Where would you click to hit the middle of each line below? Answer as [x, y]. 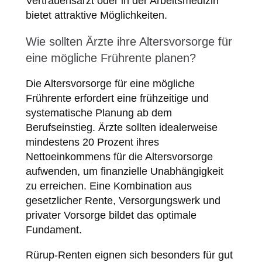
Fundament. [54, 230]
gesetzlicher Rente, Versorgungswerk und [123, 201]
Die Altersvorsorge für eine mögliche [110, 84]
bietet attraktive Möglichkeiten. [96, 15]
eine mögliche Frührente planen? [111, 58]
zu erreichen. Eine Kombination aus [108, 186]
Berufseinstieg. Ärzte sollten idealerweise [121, 128]
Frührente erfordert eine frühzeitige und [117, 99]
